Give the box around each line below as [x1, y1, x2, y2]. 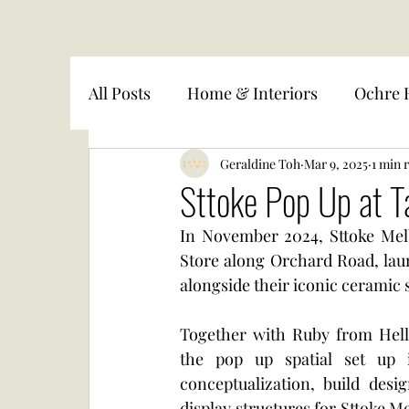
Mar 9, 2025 [304, 154, 368, 173]
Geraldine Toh [220, 154, 300, 173]
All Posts [89, 81, 151, 104]
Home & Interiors [187, 81, 318, 104]
